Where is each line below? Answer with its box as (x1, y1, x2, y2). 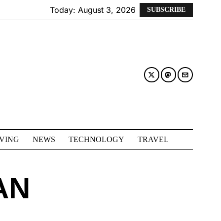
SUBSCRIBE (147, 6, 185, 13)
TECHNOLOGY (69, 135, 124, 144)
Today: (50, 5, 78, 15)
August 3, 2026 (78, 5, 136, 15)
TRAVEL (138, 135, 169, 144)
